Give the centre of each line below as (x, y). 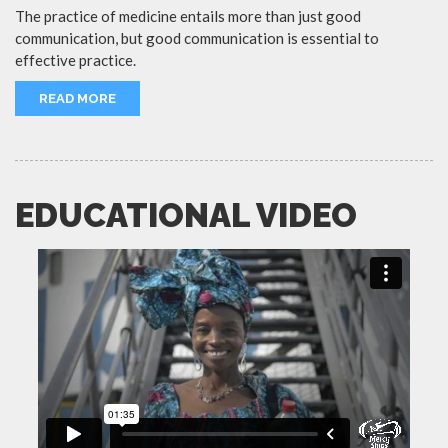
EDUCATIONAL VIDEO (186, 215)
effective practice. (75, 59)
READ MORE (77, 98)
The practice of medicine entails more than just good (188, 15)
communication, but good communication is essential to (197, 37)
